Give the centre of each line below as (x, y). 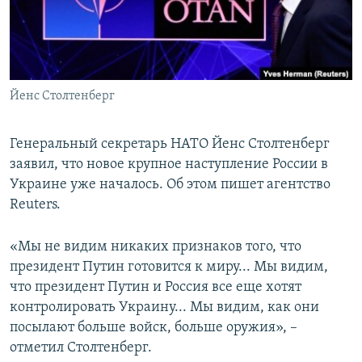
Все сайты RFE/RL (83, 124)
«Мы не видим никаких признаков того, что (156, 247)
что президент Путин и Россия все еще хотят (156, 288)
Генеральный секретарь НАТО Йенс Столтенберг (170, 145)
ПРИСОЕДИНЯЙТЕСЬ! (65, 13)
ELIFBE (44, 73)
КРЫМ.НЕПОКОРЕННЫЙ (86, 44)
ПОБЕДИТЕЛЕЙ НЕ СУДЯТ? (90, 15)
